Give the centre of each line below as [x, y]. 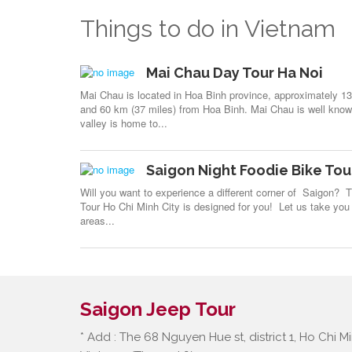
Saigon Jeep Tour [158, 309]
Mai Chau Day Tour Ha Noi [235, 73]
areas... [97, 220]
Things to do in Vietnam [208, 29]
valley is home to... [124, 123]
